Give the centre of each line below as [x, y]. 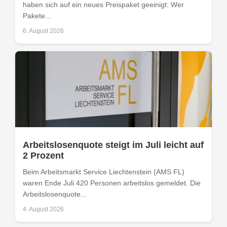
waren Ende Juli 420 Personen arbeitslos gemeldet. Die [112, 183]
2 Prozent [43, 155]
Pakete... [37, 15]
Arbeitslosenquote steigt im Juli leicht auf [113, 145]
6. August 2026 [43, 31]
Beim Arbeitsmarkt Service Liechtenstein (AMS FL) [104, 172]
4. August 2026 [43, 209]
